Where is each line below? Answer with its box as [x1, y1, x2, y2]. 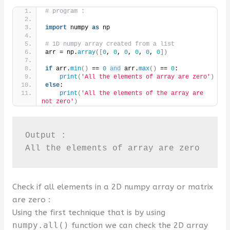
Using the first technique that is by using [12, 207, 165, 217]
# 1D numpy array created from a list [45, 41, 175, 48]
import [45, 24, 67, 32]
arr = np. [45, 49, 78, 56]
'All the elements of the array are [81, 90, 203, 98]
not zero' [41, 98, 74, 106]
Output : [25, 130, 66, 140]
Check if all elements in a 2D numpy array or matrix [12, 182, 213, 191]
